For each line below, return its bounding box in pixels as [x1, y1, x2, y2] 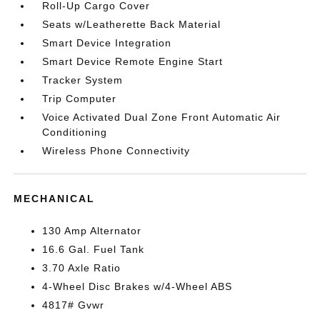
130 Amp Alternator [42, 224, 142, 236]
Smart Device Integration [42, 36, 172, 49]
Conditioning [42, 126, 108, 138]
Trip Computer [42, 92, 117, 104]
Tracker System [42, 74, 124, 86]
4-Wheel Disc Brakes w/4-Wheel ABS [42, 280, 233, 292]
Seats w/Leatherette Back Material [42, 18, 221, 30]
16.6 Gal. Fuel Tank [42, 243, 145, 255]
